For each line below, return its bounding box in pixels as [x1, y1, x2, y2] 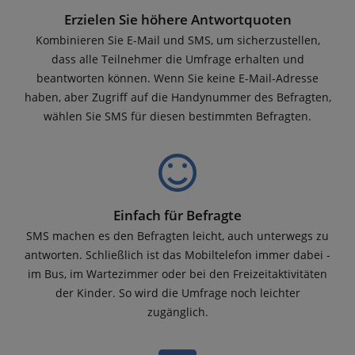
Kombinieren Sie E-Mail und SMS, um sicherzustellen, [35, 32, 320, 48]
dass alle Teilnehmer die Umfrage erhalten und [51, 52, 304, 67]
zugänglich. [147, 304, 208, 320]
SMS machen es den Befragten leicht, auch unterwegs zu [26, 228, 329, 244]
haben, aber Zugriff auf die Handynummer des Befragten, [24, 90, 331, 105]
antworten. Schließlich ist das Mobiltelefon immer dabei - [25, 247, 330, 263]
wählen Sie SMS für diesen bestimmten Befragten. [44, 109, 311, 124]
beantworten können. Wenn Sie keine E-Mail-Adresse [36, 71, 319, 86]
